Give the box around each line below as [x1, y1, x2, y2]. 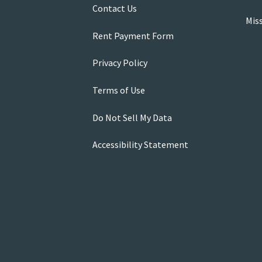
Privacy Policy [92, 57, 147, 69]
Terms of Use [92, 84, 145, 96]
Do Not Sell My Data [92, 111, 172, 123]
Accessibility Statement [92, 139, 188, 151]
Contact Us [92, 2, 137, 15]
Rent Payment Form [92, 29, 174, 42]
